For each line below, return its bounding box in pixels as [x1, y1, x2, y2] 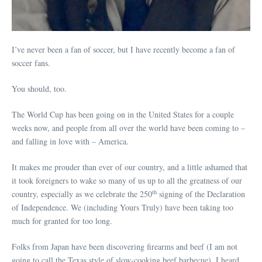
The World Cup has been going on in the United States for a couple [12, 108, 234, 120]
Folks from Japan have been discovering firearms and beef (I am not [12, 240, 237, 252]
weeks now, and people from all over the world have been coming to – [12, 122, 245, 133]
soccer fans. [12, 57, 50, 68]
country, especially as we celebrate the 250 [12, 188, 152, 199]
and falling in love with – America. [12, 135, 129, 147]
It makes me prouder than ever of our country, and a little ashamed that [12, 161, 247, 173]
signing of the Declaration [157, 188, 245, 199]
